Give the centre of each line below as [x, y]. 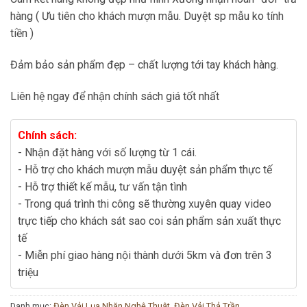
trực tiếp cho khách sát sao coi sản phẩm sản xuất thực [149, 221]
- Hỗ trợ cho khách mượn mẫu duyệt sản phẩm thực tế [145, 169]
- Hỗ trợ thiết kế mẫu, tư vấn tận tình [102, 186]
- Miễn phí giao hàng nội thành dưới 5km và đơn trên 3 [145, 255]
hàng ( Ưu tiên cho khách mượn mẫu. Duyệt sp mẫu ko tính [147, 16]
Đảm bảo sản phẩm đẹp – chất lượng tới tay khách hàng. [144, 64]
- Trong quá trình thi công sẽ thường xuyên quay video [145, 204]
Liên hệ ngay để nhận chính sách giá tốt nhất [115, 96]
